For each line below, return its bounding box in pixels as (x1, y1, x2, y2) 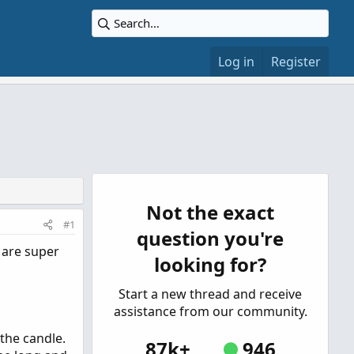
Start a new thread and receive (119, 285, 302, 303)
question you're (137, 225, 284, 251)
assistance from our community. (113, 303, 307, 320)
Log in (218, 53, 254, 70)
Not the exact (146, 199, 274, 225)
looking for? (154, 251, 266, 277)
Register (271, 53, 321, 70)
